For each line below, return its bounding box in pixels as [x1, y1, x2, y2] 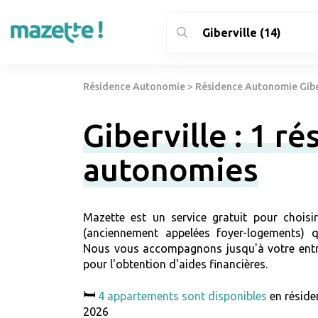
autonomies [83, 151, 258, 188]
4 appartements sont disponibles [98, 290, 267, 303]
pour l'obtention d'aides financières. [83, 258, 268, 271]
